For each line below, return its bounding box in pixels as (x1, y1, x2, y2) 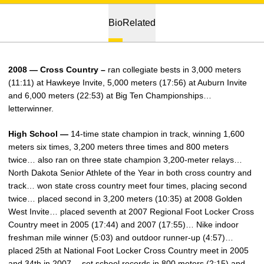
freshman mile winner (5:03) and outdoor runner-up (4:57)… (8, 233, 233, 242)
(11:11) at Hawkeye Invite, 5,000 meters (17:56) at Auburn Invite (8, 78, 247, 87)
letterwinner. (8, 104, 54, 113)
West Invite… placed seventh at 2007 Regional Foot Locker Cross (8, 207, 254, 216)
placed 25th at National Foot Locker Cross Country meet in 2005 (8, 246, 249, 255)
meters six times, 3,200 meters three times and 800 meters (8, 142, 229, 151)
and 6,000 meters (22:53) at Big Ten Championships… (8, 91, 212, 100)
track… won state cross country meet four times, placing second (8, 181, 247, 190)
